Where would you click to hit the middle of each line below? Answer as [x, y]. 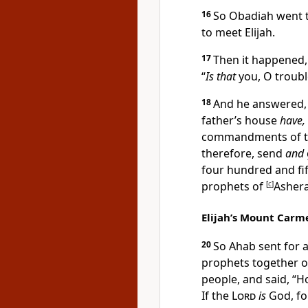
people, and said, [247, 279]
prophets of [234, 186]
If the [217, 296]
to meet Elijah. [238, 32]
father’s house [241, 120]
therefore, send [243, 153]
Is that [221, 76]
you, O [255, 76]
